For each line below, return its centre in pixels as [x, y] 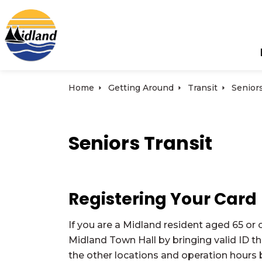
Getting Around [141, 88]
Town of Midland [98, 14]
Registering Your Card [163, 199]
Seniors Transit [140, 143]
